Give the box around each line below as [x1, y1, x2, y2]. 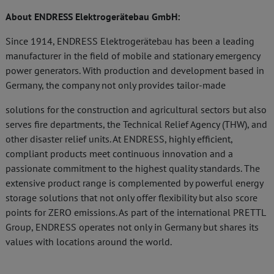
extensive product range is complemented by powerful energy [6, 177, 263, 189]
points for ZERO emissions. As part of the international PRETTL [6, 206, 265, 218]
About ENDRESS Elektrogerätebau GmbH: [6, 10, 180, 23]
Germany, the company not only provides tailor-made [6, 79, 226, 91]
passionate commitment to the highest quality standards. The [6, 162, 260, 174]
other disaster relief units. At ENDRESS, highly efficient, [6, 133, 232, 145]
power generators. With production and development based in [6, 64, 264, 76]
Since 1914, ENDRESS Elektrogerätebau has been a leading [6, 35, 254, 47]
